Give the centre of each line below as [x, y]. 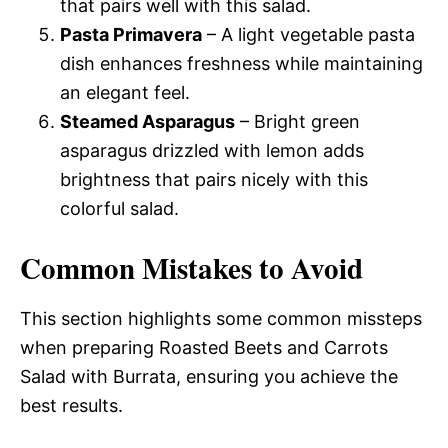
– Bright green [297, 121]
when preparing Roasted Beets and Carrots [204, 347]
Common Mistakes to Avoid [191, 267]
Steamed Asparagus [147, 121]
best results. [71, 405]
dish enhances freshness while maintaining [241, 63]
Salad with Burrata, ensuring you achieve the [209, 376]
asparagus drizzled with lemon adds [212, 150]
